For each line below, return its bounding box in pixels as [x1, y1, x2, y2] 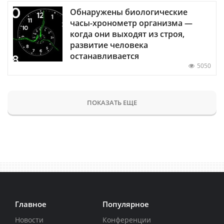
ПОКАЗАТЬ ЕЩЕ [87, 98, 137, 107]
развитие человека [70, 39, 148, 51]
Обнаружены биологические [70, 6, 187, 18]
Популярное [102, 199, 149, 209]
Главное [15, 199, 46, 209]
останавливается [70, 50, 139, 62]
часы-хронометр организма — [70, 17, 192, 29]
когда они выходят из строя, [70, 28, 184, 40]
